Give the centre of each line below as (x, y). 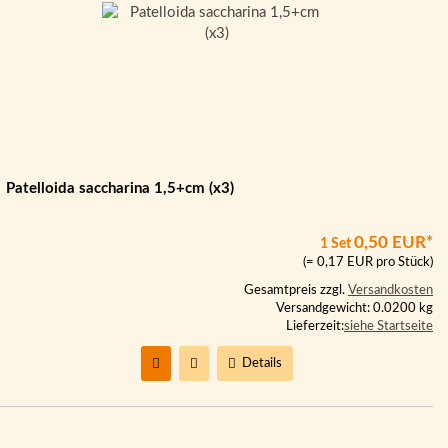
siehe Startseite (388, 326)
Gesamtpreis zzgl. (296, 290)
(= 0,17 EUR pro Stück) (368, 262)
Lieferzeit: (315, 326)
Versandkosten (390, 290)
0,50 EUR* (393, 242)
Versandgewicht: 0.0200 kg (354, 308)
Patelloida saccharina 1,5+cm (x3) (120, 188)
